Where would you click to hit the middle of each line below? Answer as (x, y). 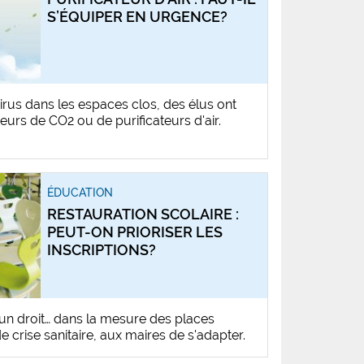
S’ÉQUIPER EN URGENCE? (137, 17)
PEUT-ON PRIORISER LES (135, 232)
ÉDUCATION (80, 192)
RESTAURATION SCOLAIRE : (143, 214)
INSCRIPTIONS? (102, 249)
